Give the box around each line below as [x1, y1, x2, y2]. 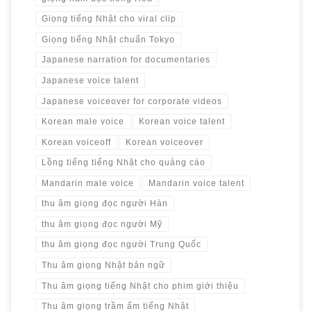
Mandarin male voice [41, 178, 134, 188]
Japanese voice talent [41, 75, 139, 85]
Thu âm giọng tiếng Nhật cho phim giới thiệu [41, 280, 239, 291]
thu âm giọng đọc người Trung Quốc [41, 239, 201, 250]
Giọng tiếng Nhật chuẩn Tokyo [41, 34, 175, 44]
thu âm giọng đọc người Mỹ [41, 219, 162, 229]
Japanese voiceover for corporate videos [41, 96, 222, 106]
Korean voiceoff [41, 137, 111, 147]
